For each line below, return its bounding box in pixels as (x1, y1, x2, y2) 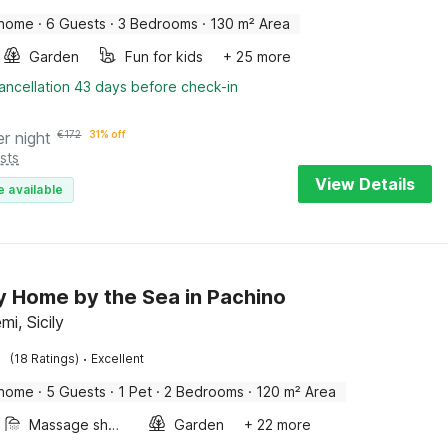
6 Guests (46, 15, 107, 32)
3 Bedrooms (118, 15, 199, 32)
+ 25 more (223, 48, 292, 65)
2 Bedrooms (164, 383, 245, 400)
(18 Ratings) (10, 351, 80, 366)
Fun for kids (125, 48, 204, 65)
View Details (315, 174, 415, 194)
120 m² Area (256, 383, 337, 400)
